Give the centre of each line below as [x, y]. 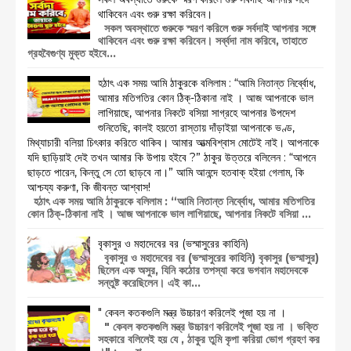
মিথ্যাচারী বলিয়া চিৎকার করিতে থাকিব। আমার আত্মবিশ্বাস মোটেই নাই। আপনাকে [173, 142]
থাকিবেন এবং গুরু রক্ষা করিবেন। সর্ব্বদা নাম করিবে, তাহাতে [203, 40]
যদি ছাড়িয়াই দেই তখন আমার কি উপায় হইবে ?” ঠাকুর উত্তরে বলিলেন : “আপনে [172, 157]
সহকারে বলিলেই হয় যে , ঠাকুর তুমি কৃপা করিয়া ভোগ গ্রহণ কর [209, 339]
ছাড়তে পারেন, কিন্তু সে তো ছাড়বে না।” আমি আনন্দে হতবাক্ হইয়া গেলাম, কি [166, 172]
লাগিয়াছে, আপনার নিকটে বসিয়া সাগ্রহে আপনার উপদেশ [197, 112]
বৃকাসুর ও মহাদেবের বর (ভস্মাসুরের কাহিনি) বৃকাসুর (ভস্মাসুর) [208, 257]
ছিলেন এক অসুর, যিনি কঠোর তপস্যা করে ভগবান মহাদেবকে [203, 270]
